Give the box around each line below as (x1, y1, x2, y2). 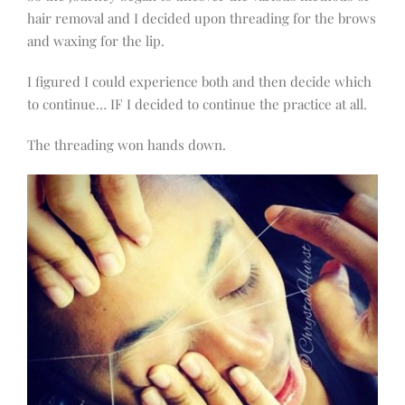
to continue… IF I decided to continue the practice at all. (27, 95, 367, 114)
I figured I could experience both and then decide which (27, 72, 372, 91)
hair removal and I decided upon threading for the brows (27, 9, 376, 28)
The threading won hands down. (27, 136, 226, 155)
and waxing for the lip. (27, 32, 165, 51)
